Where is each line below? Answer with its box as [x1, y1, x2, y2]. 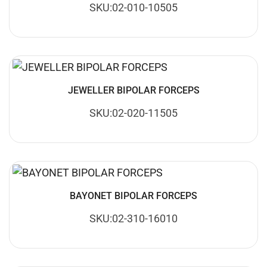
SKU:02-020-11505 [89, 106, 178, 119]
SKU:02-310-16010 [89, 212, 178, 225]
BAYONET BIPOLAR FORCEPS [70, 190, 197, 201]
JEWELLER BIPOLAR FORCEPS [67, 84, 200, 96]
